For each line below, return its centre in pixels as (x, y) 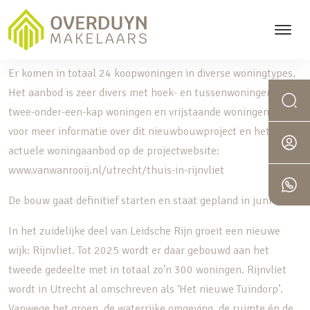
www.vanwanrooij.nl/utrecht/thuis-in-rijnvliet (116, 170)
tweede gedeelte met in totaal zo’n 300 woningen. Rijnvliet (147, 270)
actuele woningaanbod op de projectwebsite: (114, 151)
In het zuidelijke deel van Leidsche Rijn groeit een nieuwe (144, 231)
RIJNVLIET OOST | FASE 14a (73, 43)
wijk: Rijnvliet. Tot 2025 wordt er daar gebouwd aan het (139, 250)
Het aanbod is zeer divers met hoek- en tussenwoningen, (142, 93)
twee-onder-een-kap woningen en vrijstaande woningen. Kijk (151, 112)
